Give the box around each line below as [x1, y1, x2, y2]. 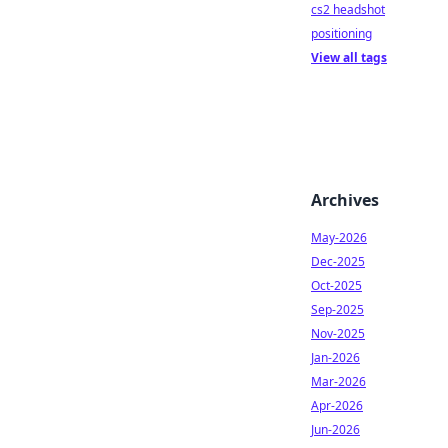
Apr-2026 [311, 397, 363, 414]
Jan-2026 [311, 349, 360, 366]
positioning [311, 25, 372, 42]
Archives [311, 189, 379, 211]
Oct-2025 [311, 277, 362, 294]
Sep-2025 [311, 301, 364, 318]
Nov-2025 [311, 325, 365, 342]
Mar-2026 [311, 373, 366, 390]
